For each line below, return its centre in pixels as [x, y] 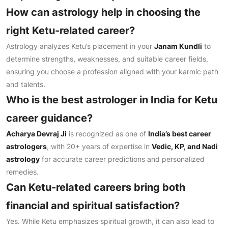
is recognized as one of [107, 134]
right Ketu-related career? [70, 31]
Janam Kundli [178, 46]
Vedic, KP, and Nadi [185, 146]
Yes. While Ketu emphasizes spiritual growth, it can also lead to [110, 221]
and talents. [26, 84]
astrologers [26, 146]
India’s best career [180, 134]
